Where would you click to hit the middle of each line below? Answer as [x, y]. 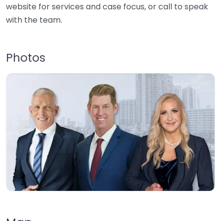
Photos [26, 58]
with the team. [34, 20]
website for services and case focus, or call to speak [107, 7]
